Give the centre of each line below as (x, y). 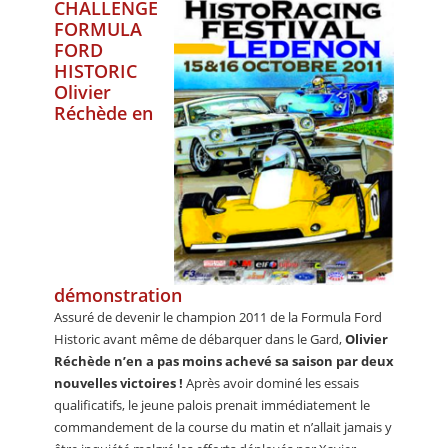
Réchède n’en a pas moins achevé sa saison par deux (224, 360)
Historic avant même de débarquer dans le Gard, (199, 338)
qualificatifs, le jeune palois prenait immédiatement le (212, 404)
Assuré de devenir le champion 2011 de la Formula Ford (218, 316)
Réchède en (103, 113)
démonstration (118, 294)
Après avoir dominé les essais (271, 382)
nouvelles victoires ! (118, 382)
